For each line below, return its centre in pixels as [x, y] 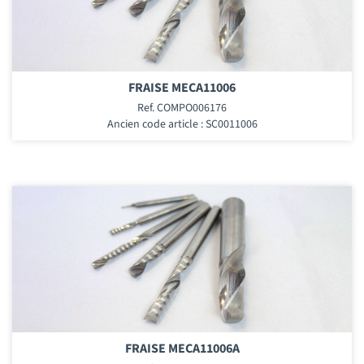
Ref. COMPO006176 [182, 108]
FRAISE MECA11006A [182, 348]
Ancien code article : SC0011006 [182, 125]
